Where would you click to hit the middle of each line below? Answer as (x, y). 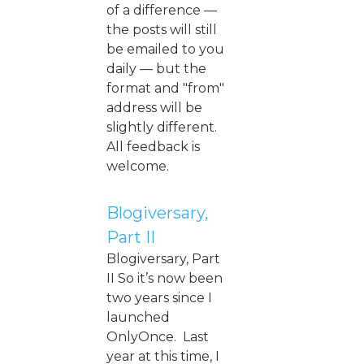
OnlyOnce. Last (158, 336)
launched (138, 317)
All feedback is (153, 146)
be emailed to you (165, 49)
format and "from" (165, 88)
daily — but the (156, 68)
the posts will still (162, 29)
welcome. (138, 166)
